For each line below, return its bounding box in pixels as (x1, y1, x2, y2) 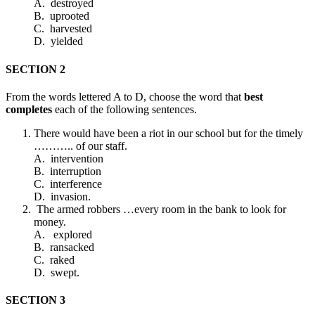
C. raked (34, 253, 75, 266)
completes (6, 103, 55, 115)
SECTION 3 (6, 294, 65, 307)
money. (34, 215, 66, 228)
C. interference (34, 177, 102, 190)
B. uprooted (34, 10, 89, 22)
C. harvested (34, 22, 92, 35)
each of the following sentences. (55, 103, 197, 115)
